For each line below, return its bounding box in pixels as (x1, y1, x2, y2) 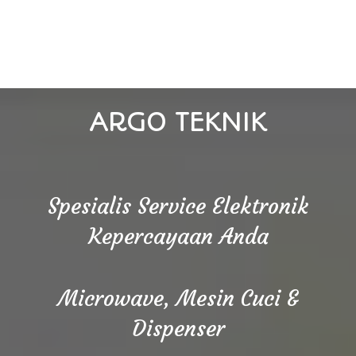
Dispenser (131, 315, 225, 342)
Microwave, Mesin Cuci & (57, 284, 299, 312)
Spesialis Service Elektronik (48, 192, 308, 220)
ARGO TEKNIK (88, 106, 268, 139)
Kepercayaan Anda (87, 222, 269, 250)
